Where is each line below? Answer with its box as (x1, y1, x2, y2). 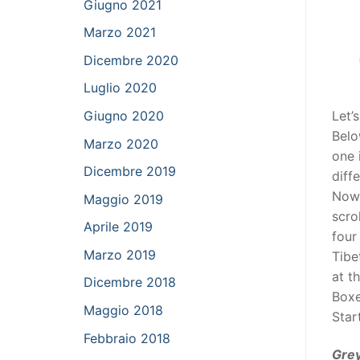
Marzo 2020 (84, 135, 158, 152)
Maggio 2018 (84, 302, 163, 319)
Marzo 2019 (84, 246, 156, 263)
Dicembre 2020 (84, 51, 178, 68)
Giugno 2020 (84, 107, 164, 124)
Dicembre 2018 (84, 274, 176, 291)
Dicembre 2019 (84, 163, 176, 180)
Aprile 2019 (84, 219, 153, 235)
